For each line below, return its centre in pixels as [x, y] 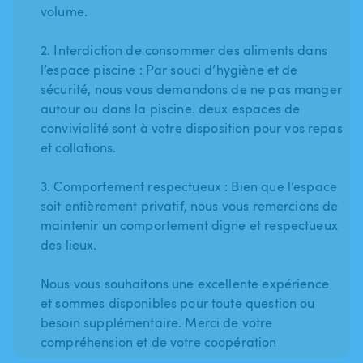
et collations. [79, 147]
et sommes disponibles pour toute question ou [178, 303]
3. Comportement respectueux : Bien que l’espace [189, 186]
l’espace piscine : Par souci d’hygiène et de [169, 69]
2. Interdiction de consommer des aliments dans [184, 50]
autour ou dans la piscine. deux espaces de [171, 108]
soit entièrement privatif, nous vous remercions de [190, 205]
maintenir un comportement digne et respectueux [189, 225]
